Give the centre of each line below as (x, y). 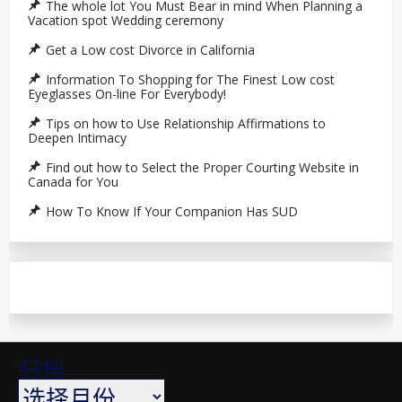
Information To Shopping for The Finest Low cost (190, 79)
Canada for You (73, 181)
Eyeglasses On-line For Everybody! (127, 93)
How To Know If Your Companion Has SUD (172, 211)
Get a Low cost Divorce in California (150, 49)
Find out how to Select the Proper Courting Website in (202, 167)
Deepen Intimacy (77, 137)
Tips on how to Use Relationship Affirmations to (186, 123)
